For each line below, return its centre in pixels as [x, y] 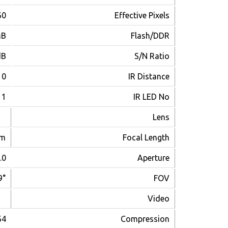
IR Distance [149, 77]
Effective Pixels [142, 16]
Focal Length [146, 138]
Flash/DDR [150, 36]
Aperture [153, 158]
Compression [145, 219]
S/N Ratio [152, 56]
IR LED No [151, 97]
